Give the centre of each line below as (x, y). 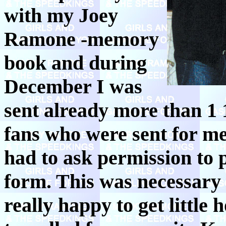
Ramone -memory (81, 39)
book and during (75, 63)
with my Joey (61, 15)
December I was (73, 86)
